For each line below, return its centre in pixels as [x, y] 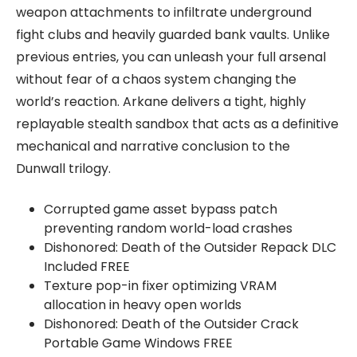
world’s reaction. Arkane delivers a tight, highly [161, 102]
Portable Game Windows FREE [138, 343]
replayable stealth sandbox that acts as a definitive [177, 124]
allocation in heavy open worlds [143, 305]
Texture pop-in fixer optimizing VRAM [160, 286]
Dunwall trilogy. [63, 169]
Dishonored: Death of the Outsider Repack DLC [190, 247]
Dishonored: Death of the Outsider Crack [171, 324]
